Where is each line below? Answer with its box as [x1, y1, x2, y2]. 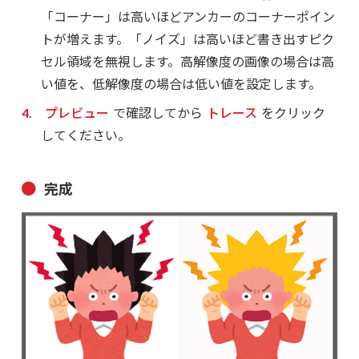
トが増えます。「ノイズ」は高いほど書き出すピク [40, 29, 334, 49]
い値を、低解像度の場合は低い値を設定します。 [40, 74, 321, 94]
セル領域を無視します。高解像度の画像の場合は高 [40, 51, 334, 71]
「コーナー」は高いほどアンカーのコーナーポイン [40, 6, 335, 26]
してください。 [40, 125, 131, 145]
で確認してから [112, 103, 203, 123]
